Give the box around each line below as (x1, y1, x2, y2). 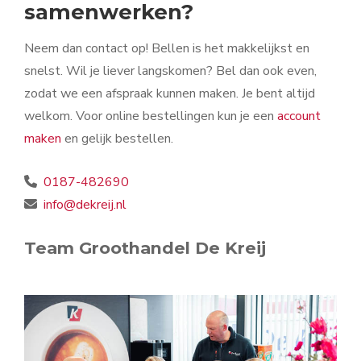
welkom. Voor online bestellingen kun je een (24, 107, 277, 126)
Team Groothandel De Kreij (24, 238, 266, 259)
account (277, 107, 321, 126)
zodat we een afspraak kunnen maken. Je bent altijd (24, 85, 315, 103)
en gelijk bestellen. (61, 130, 176, 148)
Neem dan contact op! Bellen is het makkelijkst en (24, 39, 309, 58)
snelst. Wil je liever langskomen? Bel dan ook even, (24, 62, 317, 81)
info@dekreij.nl (44, 196, 127, 214)
